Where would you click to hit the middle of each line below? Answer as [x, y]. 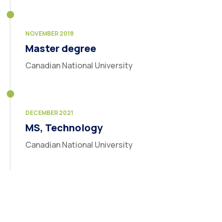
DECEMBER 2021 [49, 113]
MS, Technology [64, 128]
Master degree [61, 49]
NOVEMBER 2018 [50, 34]
